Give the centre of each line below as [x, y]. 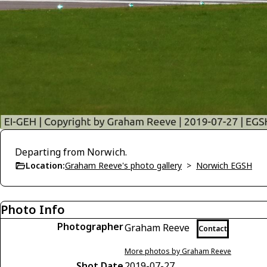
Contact [213, 229]
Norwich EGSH [224, 166]
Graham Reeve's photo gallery [123, 166]
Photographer [90, 227]
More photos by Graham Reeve [178, 252]
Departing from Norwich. [71, 152]
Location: [45, 166]
